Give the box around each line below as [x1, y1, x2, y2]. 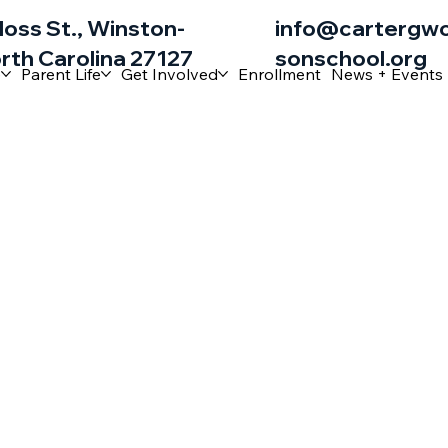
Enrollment [238, 63, 322, 84]
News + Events [331, 63, 444, 84]
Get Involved [121, 63, 219, 84]
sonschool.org [275, 44, 428, 73]
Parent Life [21, 63, 102, 84]
